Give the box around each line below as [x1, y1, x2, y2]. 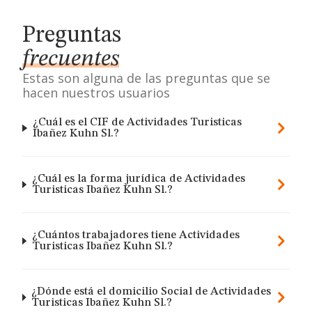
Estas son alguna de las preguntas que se [22, 70, 270, 86]
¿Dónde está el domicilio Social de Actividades [31, 286, 272, 297]
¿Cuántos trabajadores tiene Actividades [31, 230, 240, 241]
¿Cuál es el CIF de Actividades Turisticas [32, 117, 242, 128]
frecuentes [22, 47, 119, 71]
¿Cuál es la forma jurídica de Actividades [31, 173, 245, 185]
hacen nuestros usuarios [22, 84, 170, 101]
